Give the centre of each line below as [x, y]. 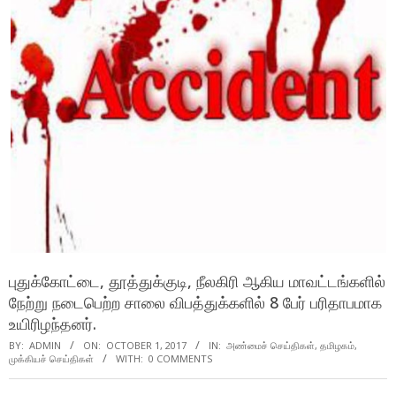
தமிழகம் [337, 345]
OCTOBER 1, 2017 [146, 345]
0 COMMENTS [180, 358]
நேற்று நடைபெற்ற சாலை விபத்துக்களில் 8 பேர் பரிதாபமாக [195, 302]
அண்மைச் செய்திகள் [270, 345]
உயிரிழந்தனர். [53, 323]
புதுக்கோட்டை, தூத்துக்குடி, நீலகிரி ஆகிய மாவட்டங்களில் [197, 281]
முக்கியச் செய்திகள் [51, 358]
